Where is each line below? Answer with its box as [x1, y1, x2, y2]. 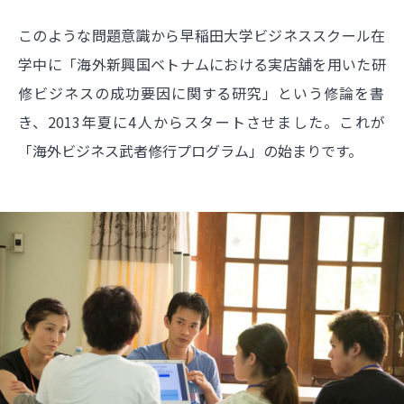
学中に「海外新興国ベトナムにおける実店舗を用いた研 [18, 52, 386, 75]
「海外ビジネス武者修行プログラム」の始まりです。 [18, 139, 363, 161]
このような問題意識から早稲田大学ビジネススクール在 [18, 23, 386, 46]
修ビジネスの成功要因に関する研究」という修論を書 [18, 81, 386, 104]
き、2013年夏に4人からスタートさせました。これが [18, 110, 386, 133]
